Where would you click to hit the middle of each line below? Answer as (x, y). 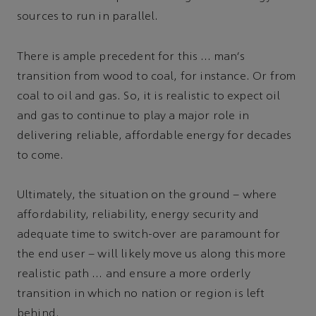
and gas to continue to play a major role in (133, 116)
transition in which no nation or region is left (141, 294)
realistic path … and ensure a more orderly (134, 275)
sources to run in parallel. (88, 17)
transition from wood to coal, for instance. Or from (157, 77)
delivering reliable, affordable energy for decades (154, 136)
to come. (41, 156)
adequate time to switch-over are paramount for (149, 235)
